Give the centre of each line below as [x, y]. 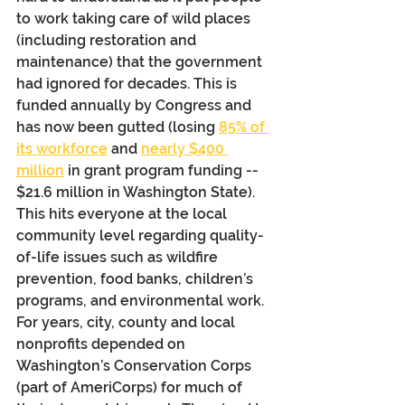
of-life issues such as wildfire [119, 258]
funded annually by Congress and [136, 106]
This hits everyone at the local [123, 214]
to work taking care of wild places [135, 19]
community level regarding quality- [140, 236]
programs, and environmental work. [142, 301]
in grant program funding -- [163, 171]
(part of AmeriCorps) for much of [131, 388]
